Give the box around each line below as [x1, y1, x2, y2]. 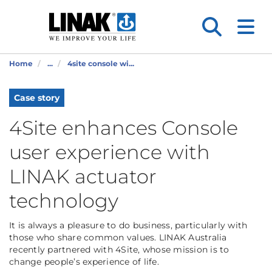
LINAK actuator [9, 165, 157, 188]
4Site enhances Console [9, 116, 238, 140]
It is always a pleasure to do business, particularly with [9, 220, 248, 231]
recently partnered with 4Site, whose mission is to [9, 244, 229, 255]
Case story [14, 92, 59, 103]
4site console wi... [67, 59, 134, 68]
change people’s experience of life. [9, 256, 159, 267]
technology [9, 189, 118, 212]
